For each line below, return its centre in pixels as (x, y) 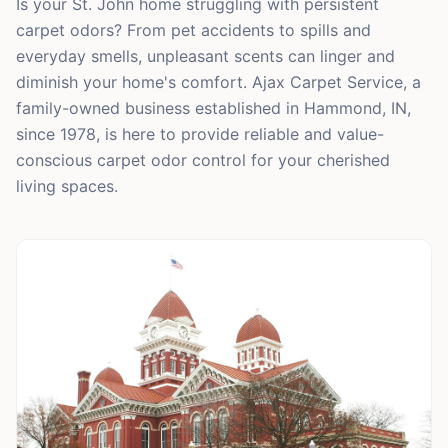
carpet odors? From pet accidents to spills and (193, 30)
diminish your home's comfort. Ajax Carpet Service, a (218, 82)
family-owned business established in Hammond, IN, (213, 108)
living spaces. (67, 186)
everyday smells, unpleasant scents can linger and (205, 56)
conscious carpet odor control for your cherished (203, 160)
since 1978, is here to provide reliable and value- (200, 134)
